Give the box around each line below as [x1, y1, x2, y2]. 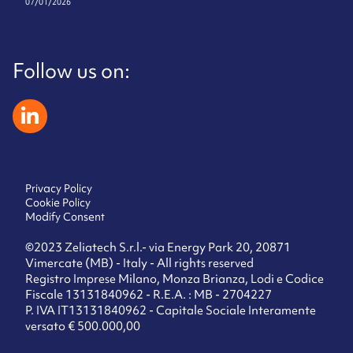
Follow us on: [13, 58, 130, 84]
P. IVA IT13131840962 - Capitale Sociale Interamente [25, 303, 316, 318]
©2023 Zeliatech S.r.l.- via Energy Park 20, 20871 [25, 240, 291, 255]
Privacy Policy [25, 181, 92, 196]
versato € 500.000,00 [25, 318, 140, 334]
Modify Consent [25, 210, 105, 225]
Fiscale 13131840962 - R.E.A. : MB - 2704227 [25, 287, 272, 303]
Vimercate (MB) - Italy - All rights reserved [25, 255, 254, 271]
